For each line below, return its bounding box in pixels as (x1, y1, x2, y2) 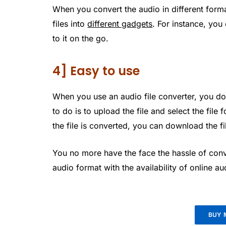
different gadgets (87, 18, 153, 29)
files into (52, 18, 88, 29)
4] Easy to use (52, 63, 140, 80)
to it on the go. (52, 33, 109, 43)
